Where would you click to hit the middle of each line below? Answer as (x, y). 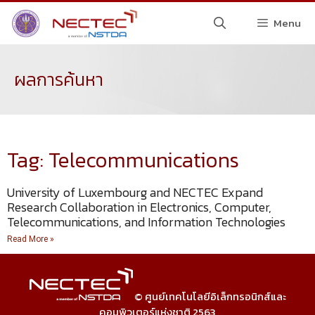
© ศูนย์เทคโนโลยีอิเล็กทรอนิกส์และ (210, 296)
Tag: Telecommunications (123, 160)
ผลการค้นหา (59, 79)
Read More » (31, 239)
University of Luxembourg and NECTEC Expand (135, 192)
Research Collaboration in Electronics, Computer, (139, 207)
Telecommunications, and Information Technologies (146, 222)
